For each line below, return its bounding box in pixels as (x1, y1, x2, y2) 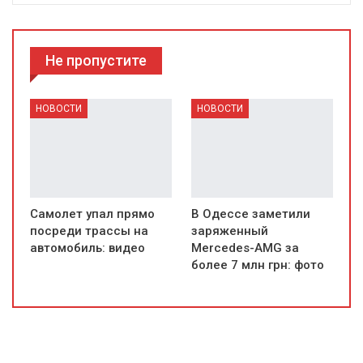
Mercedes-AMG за (191, 241, 299, 256)
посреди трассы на (30, 224, 148, 239)
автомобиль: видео (30, 241, 145, 256)
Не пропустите (45, 51, 147, 69)
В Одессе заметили (191, 207, 310, 222)
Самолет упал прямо (30, 207, 155, 222)
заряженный (191, 224, 268, 239)
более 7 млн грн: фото (191, 258, 324, 273)
